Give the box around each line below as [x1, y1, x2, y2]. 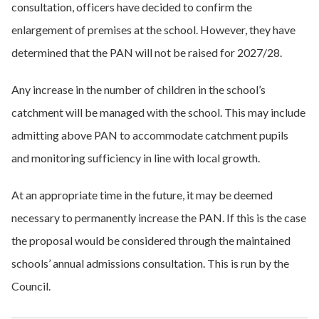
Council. [11, 279, 51, 293]
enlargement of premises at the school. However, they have [11, 23, 296, 36]
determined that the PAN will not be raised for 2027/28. [11, 46, 282, 59]
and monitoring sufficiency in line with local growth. [11, 151, 260, 164]
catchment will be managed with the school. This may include [11, 105, 305, 119]
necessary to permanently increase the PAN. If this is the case [11, 211, 306, 224]
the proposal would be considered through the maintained [11, 234, 291, 247]
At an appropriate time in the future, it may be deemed [11, 188, 273, 202]
